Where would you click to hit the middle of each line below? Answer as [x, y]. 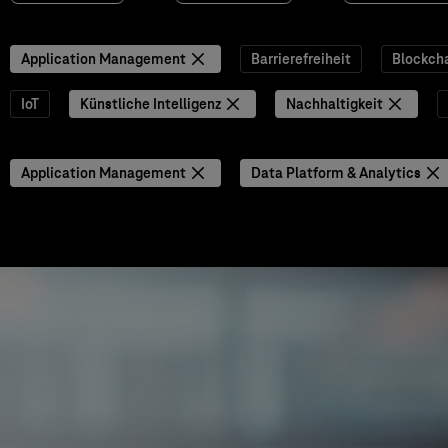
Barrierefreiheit [301, 59]
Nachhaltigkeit [334, 104]
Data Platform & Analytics [336, 173]
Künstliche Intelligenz [150, 104]
